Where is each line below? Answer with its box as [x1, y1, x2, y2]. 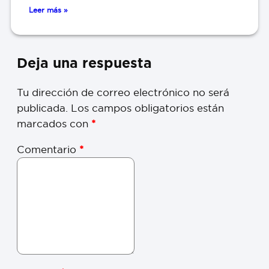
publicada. [17, 101, 68, 115]
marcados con [17, 117, 91, 130]
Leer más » [29, 5, 68, 14]
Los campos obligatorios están [71, 101, 224, 115]
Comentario [17, 143, 79, 156]
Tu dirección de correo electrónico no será [17, 86, 229, 99]
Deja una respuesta [17, 53, 152, 73]
